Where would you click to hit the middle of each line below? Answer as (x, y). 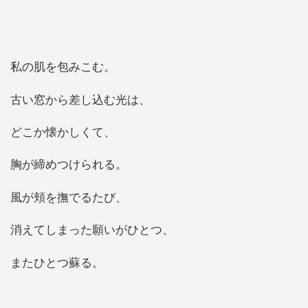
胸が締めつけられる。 (69, 165)
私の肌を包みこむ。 (63, 67)
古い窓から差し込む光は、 (80, 100)
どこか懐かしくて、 (63, 133)
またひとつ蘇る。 (57, 263)
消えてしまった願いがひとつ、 (92, 230)
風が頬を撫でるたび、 (69, 197)
